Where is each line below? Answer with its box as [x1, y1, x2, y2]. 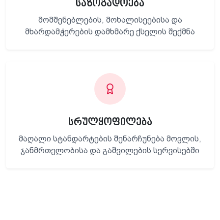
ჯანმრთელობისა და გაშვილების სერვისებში [21, 145, 199, 155]
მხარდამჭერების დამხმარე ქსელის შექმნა [25, 27, 195, 36]
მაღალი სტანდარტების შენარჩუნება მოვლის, [19, 134, 201, 143]
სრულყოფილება [68, 115, 152, 129]
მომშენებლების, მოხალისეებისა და [38, 15, 182, 25]
